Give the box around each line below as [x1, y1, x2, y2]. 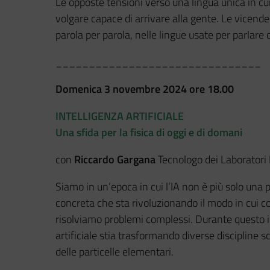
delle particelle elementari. [55, 243, 174, 260]
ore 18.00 [189, 80, 234, 97]
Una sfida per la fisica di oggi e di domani [55, 124, 242, 140]
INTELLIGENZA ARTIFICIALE [55, 107, 184, 124]
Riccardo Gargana [72, 151, 158, 168]
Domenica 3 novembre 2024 [55, 80, 187, 97]
